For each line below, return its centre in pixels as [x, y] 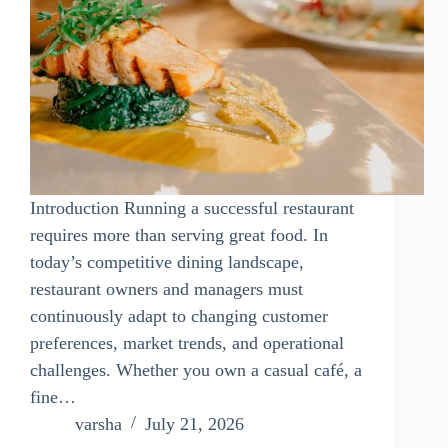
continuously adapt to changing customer [179, 315]
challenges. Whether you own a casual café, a [196, 369]
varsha [98, 423]
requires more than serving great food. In [179, 234]
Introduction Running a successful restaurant [192, 207]
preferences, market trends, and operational [187, 342]
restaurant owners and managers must [166, 288]
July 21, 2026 [194, 423]
